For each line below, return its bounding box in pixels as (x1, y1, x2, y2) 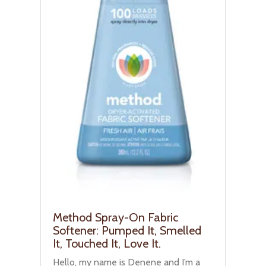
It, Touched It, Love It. (53, 236, 161, 251)
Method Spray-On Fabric (53, 210, 178, 224)
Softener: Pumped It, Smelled (53, 223, 201, 237)
